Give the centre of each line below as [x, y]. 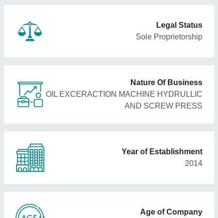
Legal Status [179, 25]
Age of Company [171, 212]
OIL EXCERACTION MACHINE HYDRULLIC [124, 94]
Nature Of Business [166, 82]
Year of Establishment [162, 152]
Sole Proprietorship [169, 37]
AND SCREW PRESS [163, 106]
